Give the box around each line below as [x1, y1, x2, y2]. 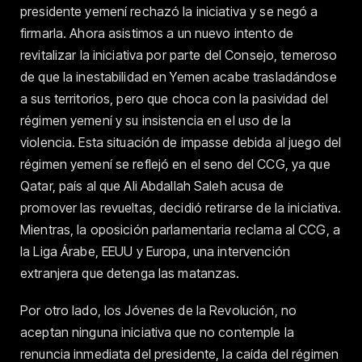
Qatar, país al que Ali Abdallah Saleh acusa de [20, 178, 284, 194]
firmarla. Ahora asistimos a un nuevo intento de [20, 25, 294, 41]
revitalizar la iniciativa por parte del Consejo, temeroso [20, 47, 338, 63]
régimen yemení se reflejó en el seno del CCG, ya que [20, 156, 330, 172]
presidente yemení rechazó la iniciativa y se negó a [20, 3, 318, 19]
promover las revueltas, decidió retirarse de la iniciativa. [20, 200, 342, 216]
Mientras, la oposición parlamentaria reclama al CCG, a [20, 221, 340, 238]
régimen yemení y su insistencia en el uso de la [20, 112, 292, 128]
